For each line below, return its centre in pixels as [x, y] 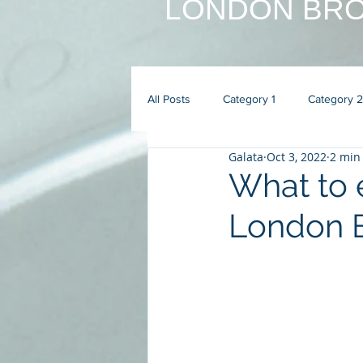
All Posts [169, 98]
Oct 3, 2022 [297, 157]
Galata [246, 157]
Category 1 [249, 98]
